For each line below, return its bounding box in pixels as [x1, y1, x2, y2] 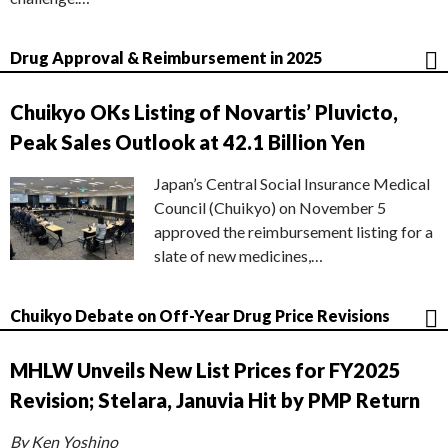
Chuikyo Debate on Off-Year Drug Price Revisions [10, 306, 390, 326]
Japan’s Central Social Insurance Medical [154, 174, 430, 194]
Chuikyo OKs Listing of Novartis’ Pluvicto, [10, 100, 398, 125]
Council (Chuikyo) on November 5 [154, 198, 386, 218]
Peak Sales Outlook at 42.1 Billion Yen [10, 130, 365, 155]
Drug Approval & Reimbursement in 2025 [10, 48, 322, 68]
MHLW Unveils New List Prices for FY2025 [10, 358, 401, 383]
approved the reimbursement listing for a [154, 222, 433, 242]
